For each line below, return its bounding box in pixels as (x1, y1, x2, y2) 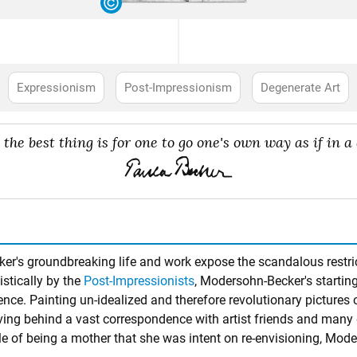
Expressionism (17, 80, 96, 95)
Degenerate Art (261, 80, 340, 95)
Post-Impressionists (84, 273, 194, 288)
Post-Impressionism (124, 80, 232, 95)
